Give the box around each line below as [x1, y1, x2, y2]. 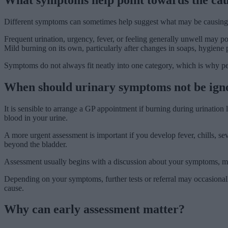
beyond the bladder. [4, 139, 67, 149]
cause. [4, 183, 24, 192]
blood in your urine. [4, 113, 68, 122]
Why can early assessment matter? [4, 203, 185, 216]
